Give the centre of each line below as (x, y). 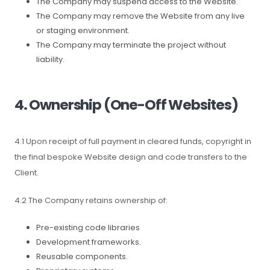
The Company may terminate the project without (131, 45)
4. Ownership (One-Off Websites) (126, 105)
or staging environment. (83, 30)
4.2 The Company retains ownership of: (91, 200)
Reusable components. (82, 256)
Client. (27, 173)
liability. (50, 59)
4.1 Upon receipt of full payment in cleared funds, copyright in (133, 141)
